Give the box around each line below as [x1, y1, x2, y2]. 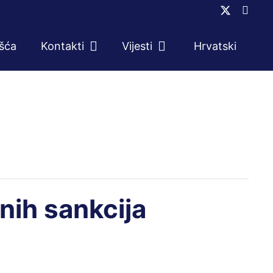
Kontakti [41, 40, 85, 52]
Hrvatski [194, 40, 237, 52]
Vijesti [122, 40, 152, 52]
